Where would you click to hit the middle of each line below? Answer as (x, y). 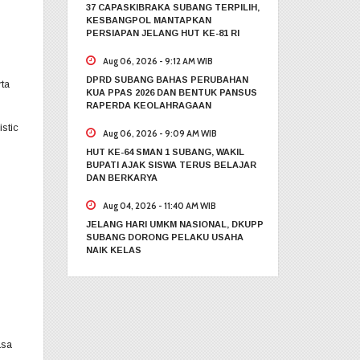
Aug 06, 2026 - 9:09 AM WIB (158, 133)
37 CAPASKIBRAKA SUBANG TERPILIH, (172, 7)
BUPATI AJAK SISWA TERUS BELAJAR (171, 164)
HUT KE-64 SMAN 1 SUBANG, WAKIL (165, 151)
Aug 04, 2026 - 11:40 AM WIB (157, 205)
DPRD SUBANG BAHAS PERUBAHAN (167, 79)
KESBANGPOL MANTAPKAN (148, 20)
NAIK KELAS (113, 250)
